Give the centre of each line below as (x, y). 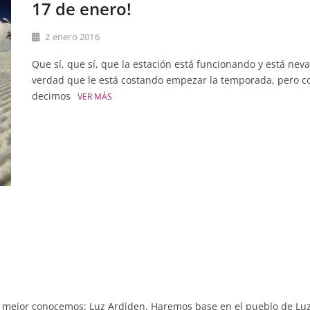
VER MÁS (95, 97)
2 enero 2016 (71, 37)
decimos (51, 96)
